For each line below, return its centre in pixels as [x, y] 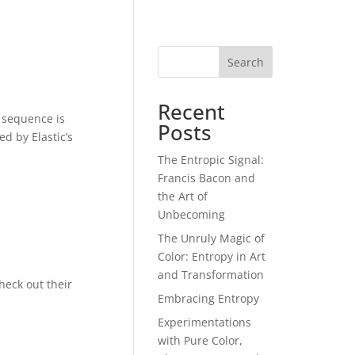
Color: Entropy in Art [212, 256]
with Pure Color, [200, 340]
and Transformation [211, 275]
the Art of [183, 196]
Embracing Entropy [209, 298]
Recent [192, 112]
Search [245, 62]
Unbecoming [192, 214]
